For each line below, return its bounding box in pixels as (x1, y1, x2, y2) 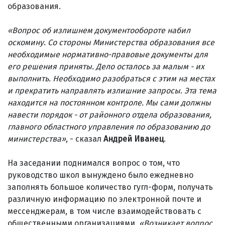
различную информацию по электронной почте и (8, 194, 201, 204)
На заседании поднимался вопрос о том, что (8, 158, 180, 168)
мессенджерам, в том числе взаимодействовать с (8, 206, 201, 216)
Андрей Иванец (103, 134, 164, 144)
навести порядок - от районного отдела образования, (8, 109, 211, 120)
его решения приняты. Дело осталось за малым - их (8, 61, 204, 71)
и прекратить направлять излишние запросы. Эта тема (8, 85, 216, 95)
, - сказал (66, 134, 103, 144)
